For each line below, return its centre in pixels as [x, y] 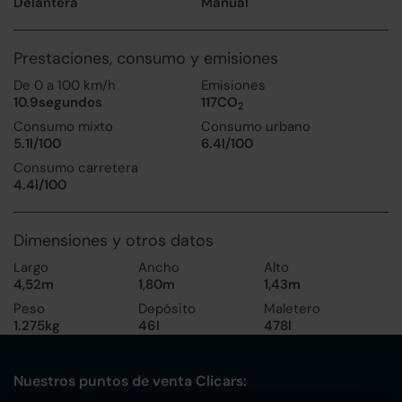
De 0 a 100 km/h [65, 85]
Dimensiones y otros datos [114, 240]
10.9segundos [58, 102]
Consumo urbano [256, 126]
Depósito [167, 308]
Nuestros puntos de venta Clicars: [130, 380]
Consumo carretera [76, 167]
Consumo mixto [63, 126]
